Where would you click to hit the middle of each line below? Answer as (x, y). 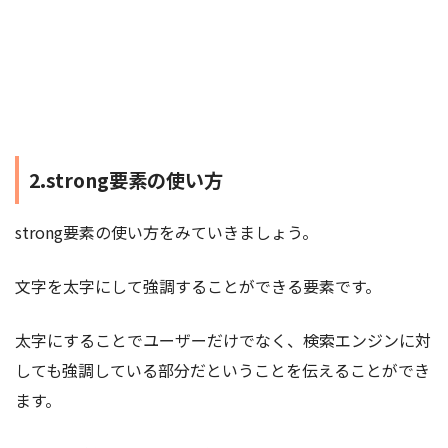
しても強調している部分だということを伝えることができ (222, 369)
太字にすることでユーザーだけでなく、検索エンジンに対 (223, 339)
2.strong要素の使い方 (126, 179)
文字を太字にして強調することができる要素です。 (198, 285)
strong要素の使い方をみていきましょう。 (166, 231)
